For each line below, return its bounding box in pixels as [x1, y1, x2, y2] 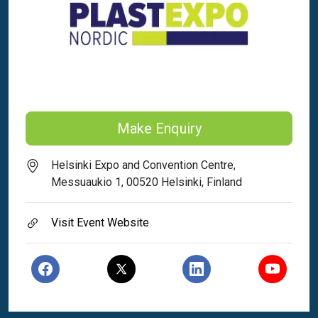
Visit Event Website [51, 216, 149, 229]
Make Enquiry [116, 120, 202, 137]
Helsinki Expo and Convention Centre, [51, 158, 236, 172]
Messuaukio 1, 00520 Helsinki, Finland [51, 175, 242, 189]
